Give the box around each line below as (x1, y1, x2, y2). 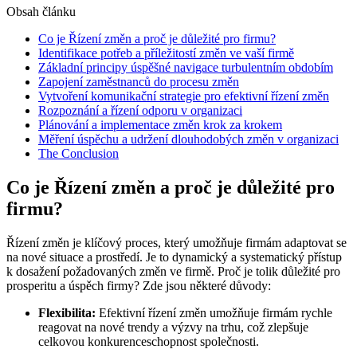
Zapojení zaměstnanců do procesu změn (38, 74, 239, 88)
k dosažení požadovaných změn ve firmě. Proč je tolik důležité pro (6, 264, 340, 278)
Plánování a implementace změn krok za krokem (38, 117, 282, 131)
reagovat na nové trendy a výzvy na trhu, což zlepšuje (38, 320, 308, 334)
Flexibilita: (38, 305, 96, 320)
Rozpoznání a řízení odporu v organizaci (38, 103, 242, 117)
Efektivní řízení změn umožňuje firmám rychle (96, 305, 332, 320)
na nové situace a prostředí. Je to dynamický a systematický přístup (6, 249, 342, 264)
